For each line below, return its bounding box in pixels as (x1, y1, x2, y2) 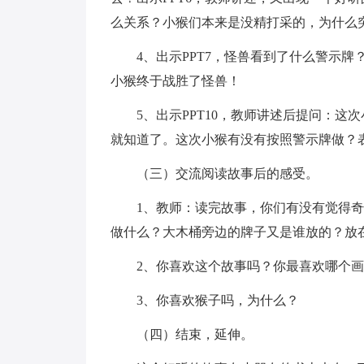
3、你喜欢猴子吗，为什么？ (110, 293, 299, 307)
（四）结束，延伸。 (110, 327, 253, 341)
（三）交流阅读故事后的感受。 (110, 167, 318, 180)
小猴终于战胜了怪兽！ (110, 74, 240, 88)
